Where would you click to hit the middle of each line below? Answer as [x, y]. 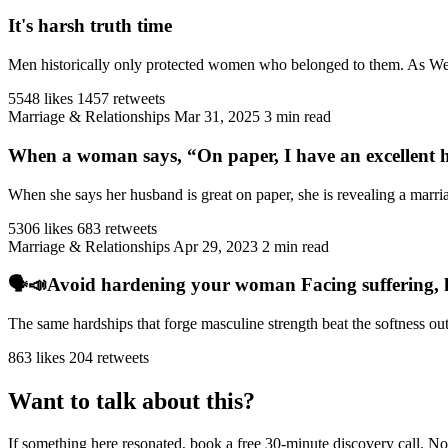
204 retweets [109, 357]
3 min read [297, 117]
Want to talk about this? [131, 400]
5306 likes [40, 228]
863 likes [36, 357]
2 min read [295, 246]
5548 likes [40, 99]
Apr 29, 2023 [215, 246]
